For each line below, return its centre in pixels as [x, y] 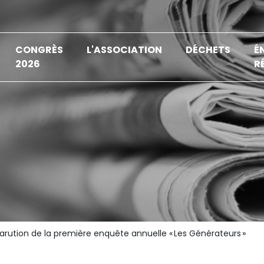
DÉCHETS [208, 50]
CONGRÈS [39, 50]
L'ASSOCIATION [125, 50]
